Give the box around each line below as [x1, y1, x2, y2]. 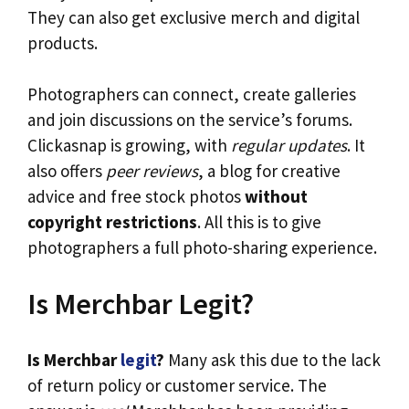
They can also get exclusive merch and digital [27, 5, 360, 28]
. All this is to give [197, 211, 321, 234]
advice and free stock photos [27, 185, 245, 208]
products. [27, 31, 98, 54]
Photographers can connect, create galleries [27, 83, 356, 106]
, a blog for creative [198, 160, 341, 183]
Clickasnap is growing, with [27, 134, 231, 157]
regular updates [231, 134, 347, 157]
